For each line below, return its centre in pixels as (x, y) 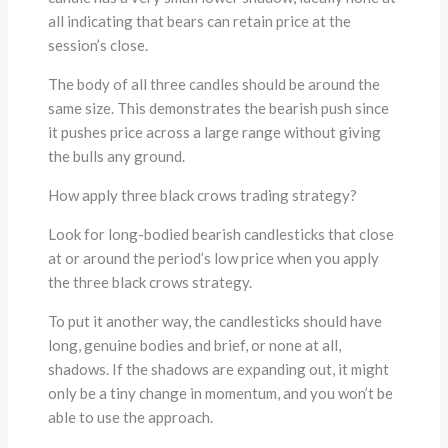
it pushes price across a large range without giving (215, 132)
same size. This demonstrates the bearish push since (219, 108)
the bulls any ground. (117, 156)
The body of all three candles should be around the (214, 84)
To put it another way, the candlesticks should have (215, 321)
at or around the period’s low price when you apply (214, 258)
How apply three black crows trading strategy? (203, 195)
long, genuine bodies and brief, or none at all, (195, 345)
